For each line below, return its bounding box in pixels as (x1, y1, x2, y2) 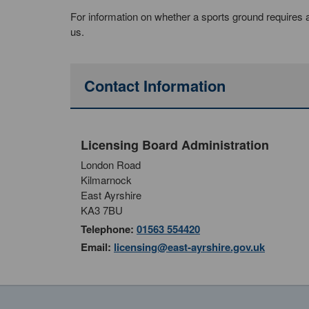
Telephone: (81, 221, 134, 237)
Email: (81, 239, 111, 255)
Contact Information (84, 74, 226, 97)
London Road (81, 157, 141, 172)
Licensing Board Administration (81, 136, 269, 154)
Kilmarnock (81, 172, 132, 187)
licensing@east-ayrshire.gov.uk (114, 239, 265, 255)
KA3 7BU (81, 203, 123, 217)
